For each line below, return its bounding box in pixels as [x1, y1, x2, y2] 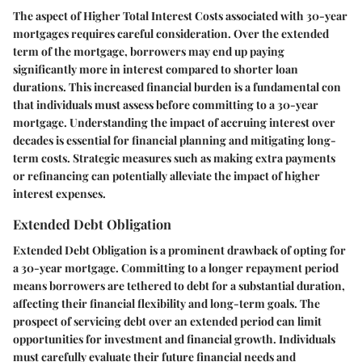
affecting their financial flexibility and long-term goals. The [13, 295, 320, 311]
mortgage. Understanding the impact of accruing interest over [13, 115, 335, 131]
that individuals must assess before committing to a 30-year [13, 97, 318, 113]
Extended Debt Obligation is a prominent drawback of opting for [13, 242, 346, 258]
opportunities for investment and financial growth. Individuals [13, 330, 335, 347]
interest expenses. [13, 186, 106, 202]
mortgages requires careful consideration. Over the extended [13, 26, 329, 42]
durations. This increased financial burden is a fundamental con [13, 79, 341, 95]
